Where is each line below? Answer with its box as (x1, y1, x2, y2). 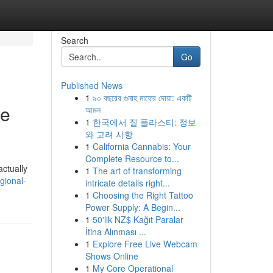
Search (60, 34, 88, 46)
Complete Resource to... (85, 152, 179, 165)
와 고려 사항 (85, 128, 133, 140)
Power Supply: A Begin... (85, 201, 180, 213)
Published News (60, 79, 122, 91)
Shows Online (85, 250, 138, 262)
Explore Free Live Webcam (92, 238, 197, 250)
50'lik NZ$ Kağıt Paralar (92, 213, 183, 225)
